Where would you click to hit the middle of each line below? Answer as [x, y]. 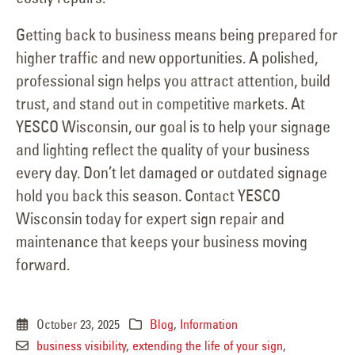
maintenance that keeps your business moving [162, 242]
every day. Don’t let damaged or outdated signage [172, 173]
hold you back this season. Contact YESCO [148, 196]
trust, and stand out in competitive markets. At [160, 104]
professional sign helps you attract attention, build [173, 81]
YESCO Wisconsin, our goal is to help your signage [173, 127]
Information [209, 324]
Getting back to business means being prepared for [177, 35]
